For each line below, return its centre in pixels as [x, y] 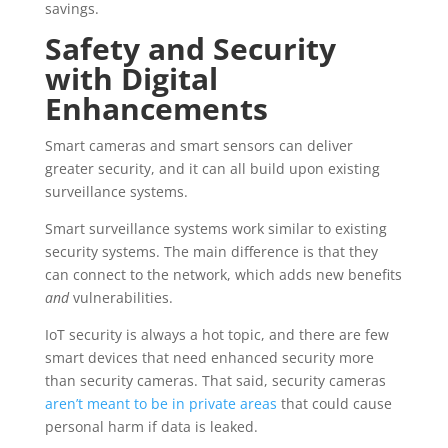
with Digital [131, 78]
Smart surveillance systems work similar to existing [215, 228]
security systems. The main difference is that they [211, 251]
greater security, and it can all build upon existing [212, 168]
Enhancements [156, 108]
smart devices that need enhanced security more [209, 357]
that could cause [334, 403]
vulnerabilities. [120, 297]
